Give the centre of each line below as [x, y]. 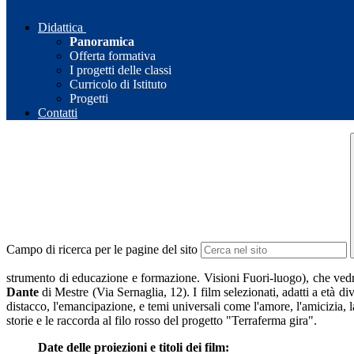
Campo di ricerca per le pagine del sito [102, 250]
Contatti [58, 113]
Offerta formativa [113, 56]
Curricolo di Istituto [118, 85]
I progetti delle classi [121, 70]
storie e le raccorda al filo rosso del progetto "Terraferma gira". [162, 321]
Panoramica [102, 42]
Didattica [60, 28]
